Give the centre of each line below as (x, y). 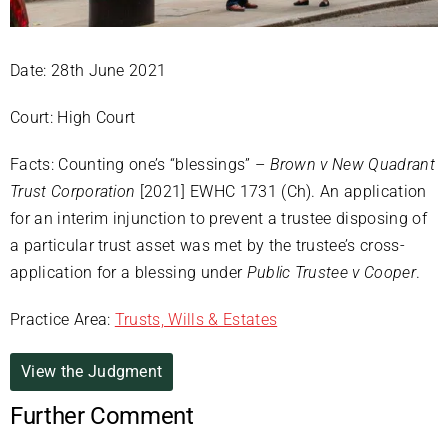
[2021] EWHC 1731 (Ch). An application (281, 192)
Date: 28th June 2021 (88, 71)
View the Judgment (92, 372)
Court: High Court (73, 118)
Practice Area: (62, 320)
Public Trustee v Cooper (331, 273)
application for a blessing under (128, 273)
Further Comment (102, 416)
